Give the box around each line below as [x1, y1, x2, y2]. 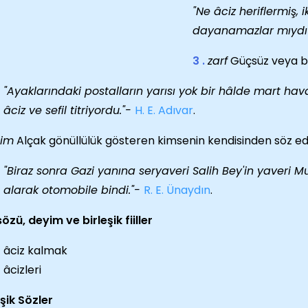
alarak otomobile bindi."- [3, 182, 144, 198]
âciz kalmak [3, 243, 67, 258]
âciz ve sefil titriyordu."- [3, 102, 135, 118]
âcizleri [3, 262, 41, 278]
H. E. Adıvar [135, 102, 193, 118]
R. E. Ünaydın [144, 182, 210, 198]
